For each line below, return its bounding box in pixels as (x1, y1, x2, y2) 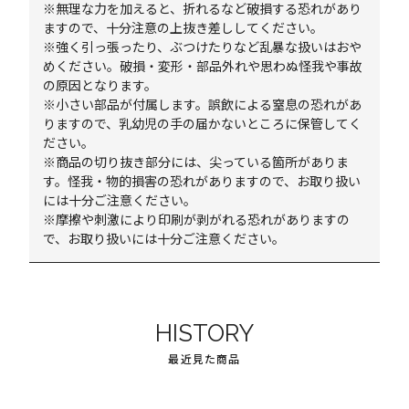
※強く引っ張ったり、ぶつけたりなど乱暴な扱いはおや (43, 37, 362, 56)
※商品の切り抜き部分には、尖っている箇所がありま (43, 152, 350, 171)
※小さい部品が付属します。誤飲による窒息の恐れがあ (43, 95, 362, 113)
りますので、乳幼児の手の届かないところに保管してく (43, 114, 362, 132)
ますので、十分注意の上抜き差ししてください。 (43, 18, 324, 37)
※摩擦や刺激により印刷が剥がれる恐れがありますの (43, 210, 351, 228)
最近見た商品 (168, 351, 241, 366)
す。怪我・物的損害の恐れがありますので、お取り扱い (43, 172, 362, 190)
